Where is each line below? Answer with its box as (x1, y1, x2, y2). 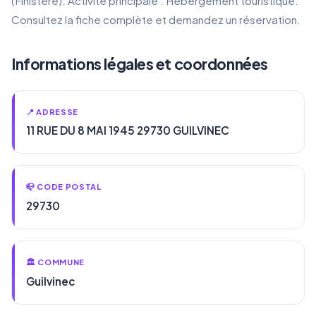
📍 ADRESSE (26, 106, 79, 116)
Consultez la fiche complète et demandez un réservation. (11, 12, 300, 26)
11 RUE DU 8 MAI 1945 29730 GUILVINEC (26, 123, 229, 138)
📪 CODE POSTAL (26, 181, 102, 192)
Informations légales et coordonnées (11, 54, 268, 73)
